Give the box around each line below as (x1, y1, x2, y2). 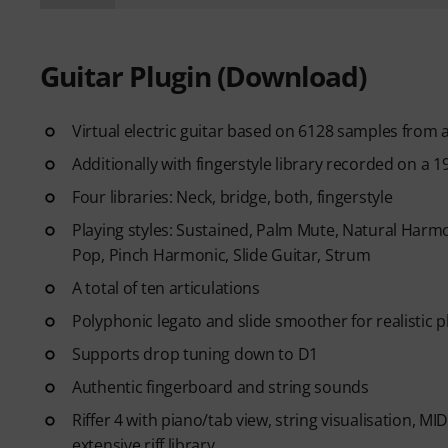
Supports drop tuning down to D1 (72, 342, 319, 365)
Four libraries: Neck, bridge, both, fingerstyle (72, 185, 393, 208)
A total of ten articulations (72, 276, 260, 299)
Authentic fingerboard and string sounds (72, 375, 369, 398)
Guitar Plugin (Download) (40, 56, 366, 95)
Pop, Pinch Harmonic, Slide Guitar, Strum (72, 243, 371, 266)
